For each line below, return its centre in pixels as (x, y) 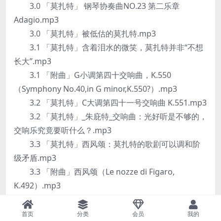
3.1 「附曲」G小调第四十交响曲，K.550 (92, 75)
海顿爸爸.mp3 (39, 213)
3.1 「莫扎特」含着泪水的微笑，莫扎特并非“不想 (109, 47)
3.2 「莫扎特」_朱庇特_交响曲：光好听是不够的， (110, 116)
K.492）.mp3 (37, 185)
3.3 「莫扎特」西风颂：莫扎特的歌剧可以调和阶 (107, 144)
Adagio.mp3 (36, 20)
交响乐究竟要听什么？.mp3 (63, 130)
